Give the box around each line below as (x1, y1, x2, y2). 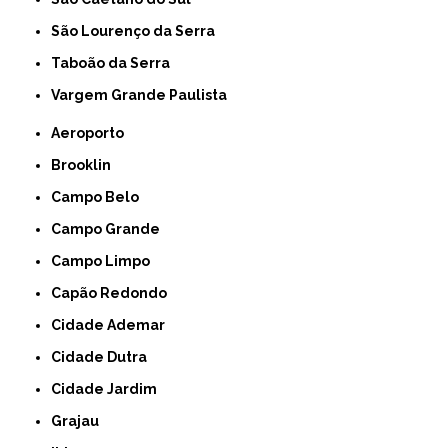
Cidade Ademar (61, 316, 166, 333)
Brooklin (61, 156, 112, 173)
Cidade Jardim (61, 380, 158, 397)
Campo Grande (61, 220, 161, 237)
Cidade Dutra (61, 348, 148, 365)
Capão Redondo (61, 284, 168, 301)
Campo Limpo (61, 252, 151, 269)
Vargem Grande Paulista (59, 86, 228, 103)
